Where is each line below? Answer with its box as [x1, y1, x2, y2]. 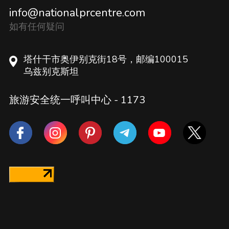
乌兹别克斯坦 [23, 65, 79, 78]
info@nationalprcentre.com [9, 5, 145, 21]
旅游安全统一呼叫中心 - [9, 93, 121, 107]
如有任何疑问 [9, 20, 64, 33]
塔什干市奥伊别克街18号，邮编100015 [23, 53, 188, 66]
